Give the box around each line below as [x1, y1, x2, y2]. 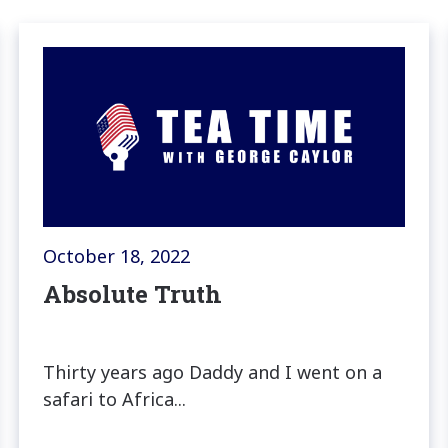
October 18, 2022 [42, 244, 190, 269]
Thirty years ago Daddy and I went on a [42, 360, 382, 385]
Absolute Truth [42, 278, 222, 311]
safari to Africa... [42, 387, 186, 412]
